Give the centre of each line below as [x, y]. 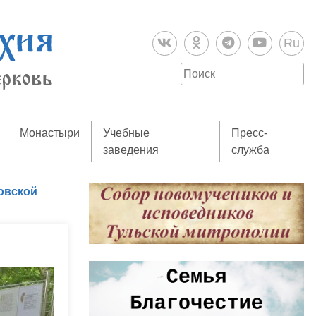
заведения [131, 150]
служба [250, 150]
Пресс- [249, 133]
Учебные [127, 133]
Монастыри [50, 133]
